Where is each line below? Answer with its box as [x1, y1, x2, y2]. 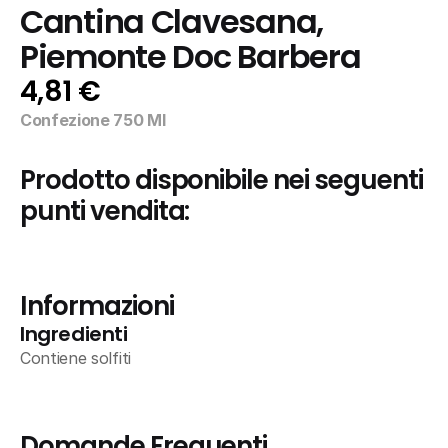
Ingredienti [20, 320, 128, 348]
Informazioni [20, 288, 174, 324]
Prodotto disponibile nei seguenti [20, 162, 423, 198]
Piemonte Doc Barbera [20, 35, 361, 79]
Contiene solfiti [20, 348, 131, 368]
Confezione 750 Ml [20, 110, 166, 130]
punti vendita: [20, 193, 190, 229]
